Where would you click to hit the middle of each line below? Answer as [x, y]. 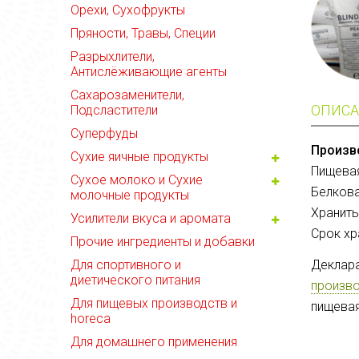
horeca [91, 319]
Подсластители [114, 110]
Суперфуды [104, 133]
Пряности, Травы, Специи [143, 33]
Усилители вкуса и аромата [151, 218]
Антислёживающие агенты [149, 72]
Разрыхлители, [113, 56]
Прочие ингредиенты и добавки [163, 242]
